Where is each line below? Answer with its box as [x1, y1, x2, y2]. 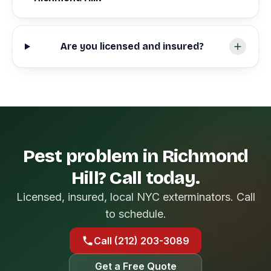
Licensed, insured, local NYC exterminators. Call [16, 191, 255, 203]
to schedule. [105, 207, 166, 220]
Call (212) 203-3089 [94, 235, 189, 247]
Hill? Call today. [71, 167, 200, 189]
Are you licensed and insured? [60, 41, 204, 52]
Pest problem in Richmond [22, 145, 249, 167]
